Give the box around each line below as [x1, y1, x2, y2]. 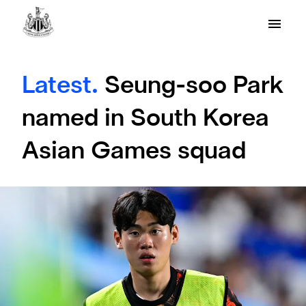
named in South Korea [22, 109, 269, 130]
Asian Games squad [22, 141, 246, 163]
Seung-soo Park [105, 76, 283, 98]
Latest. [22, 76, 105, 98]
